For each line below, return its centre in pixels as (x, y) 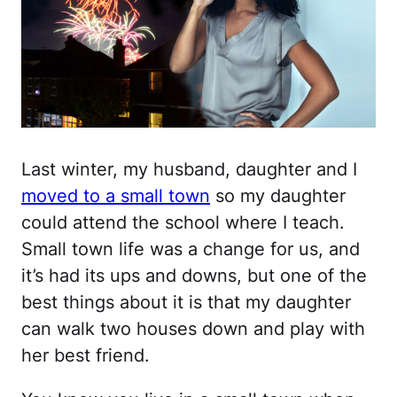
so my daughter (278, 195)
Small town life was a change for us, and (191, 249)
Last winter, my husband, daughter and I (189, 169)
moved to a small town (116, 195)
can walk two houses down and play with (193, 328)
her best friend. (86, 355)
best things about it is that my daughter (186, 302)
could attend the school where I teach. (183, 222)
